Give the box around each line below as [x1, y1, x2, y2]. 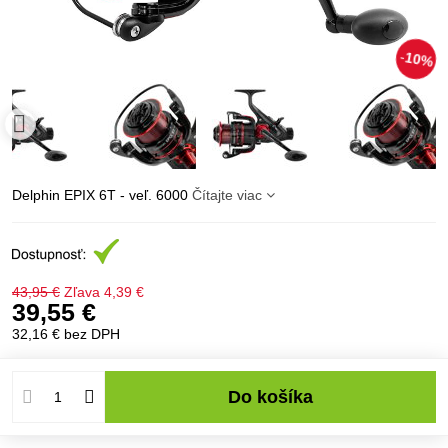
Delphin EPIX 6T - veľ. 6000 [12, 187, 192, 203]
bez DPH [64, 326, 120, 342]
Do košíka [240, 386, 313, 407]
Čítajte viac [192, 187, 262, 203]
